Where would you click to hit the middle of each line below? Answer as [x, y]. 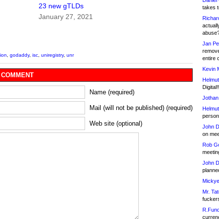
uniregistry [52, 55]
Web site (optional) [116, 124]
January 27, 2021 [66, 17]
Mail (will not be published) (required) [141, 108]
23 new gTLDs [61, 6]
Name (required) [112, 92]
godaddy [20, 55]
